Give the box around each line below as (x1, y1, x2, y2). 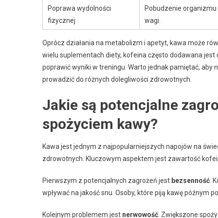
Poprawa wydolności (48, 4, 111, 12)
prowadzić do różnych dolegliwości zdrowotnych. (42, 75, 192, 83)
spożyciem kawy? (42, 115, 158, 132)
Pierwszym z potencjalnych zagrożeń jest (42, 176, 171, 184)
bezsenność (171, 176, 210, 184)
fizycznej (48, 16, 75, 24)
